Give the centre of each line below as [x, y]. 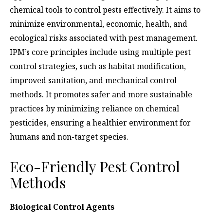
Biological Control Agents [62, 207]
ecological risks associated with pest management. [104, 38]
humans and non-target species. [70, 137]
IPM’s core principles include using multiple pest [100, 52]
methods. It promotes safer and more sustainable [101, 95]
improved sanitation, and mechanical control [93, 81]
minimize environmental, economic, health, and [99, 24]
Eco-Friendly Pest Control [95, 167]
